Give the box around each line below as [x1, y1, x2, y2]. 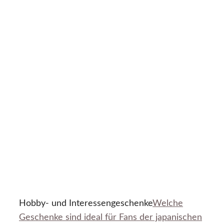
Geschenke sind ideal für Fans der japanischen [19, 213, 202, 222]
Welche [152, 199, 183, 208]
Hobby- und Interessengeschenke [19, 199, 152, 208]
